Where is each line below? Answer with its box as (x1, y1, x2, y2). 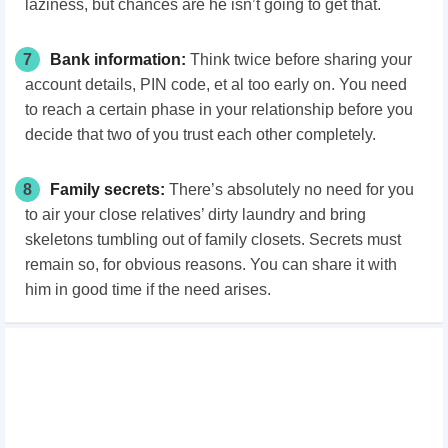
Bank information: (50, 50, 190, 68)
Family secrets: (50, 180, 169, 198)
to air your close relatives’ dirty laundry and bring (25, 205, 366, 223)
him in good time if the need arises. (25, 280, 271, 298)
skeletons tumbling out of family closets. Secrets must (25, 230, 401, 248)
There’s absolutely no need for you (169, 180, 414, 198)
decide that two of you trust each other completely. (25, 125, 376, 143)
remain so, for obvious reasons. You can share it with (25, 255, 397, 273)
